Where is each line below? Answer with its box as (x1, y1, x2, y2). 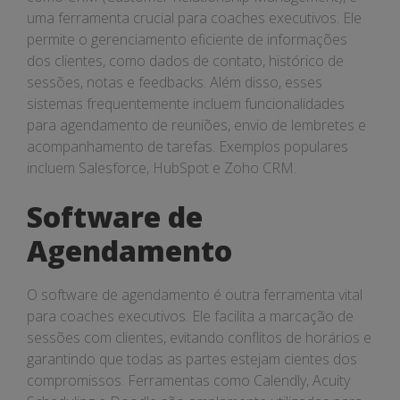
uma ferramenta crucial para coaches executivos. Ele (27, 8, 362, 28)
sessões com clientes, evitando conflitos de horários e (27, 328, 371, 347)
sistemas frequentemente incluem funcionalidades (27, 94, 345, 113)
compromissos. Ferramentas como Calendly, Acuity (27, 371, 350, 390)
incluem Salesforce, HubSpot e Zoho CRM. (27, 158, 296, 178)
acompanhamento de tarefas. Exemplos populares (27, 137, 348, 156)
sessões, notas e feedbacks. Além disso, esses (27, 72, 322, 92)
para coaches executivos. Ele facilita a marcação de (27, 306, 354, 326)
